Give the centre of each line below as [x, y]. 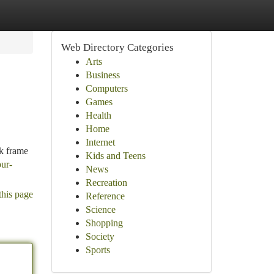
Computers [106, 88]
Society [100, 236]
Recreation [106, 183]
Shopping [104, 223]
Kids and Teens [115, 156]
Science [100, 209]
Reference [105, 196]
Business [102, 75]
